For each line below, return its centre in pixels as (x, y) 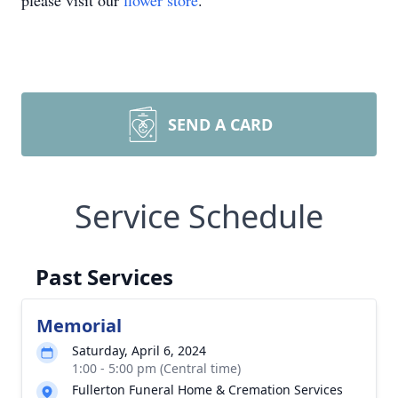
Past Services (104, 277)
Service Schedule (199, 216)
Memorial (79, 326)
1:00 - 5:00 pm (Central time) (156, 368)
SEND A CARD (220, 124)
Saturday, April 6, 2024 (139, 350)
